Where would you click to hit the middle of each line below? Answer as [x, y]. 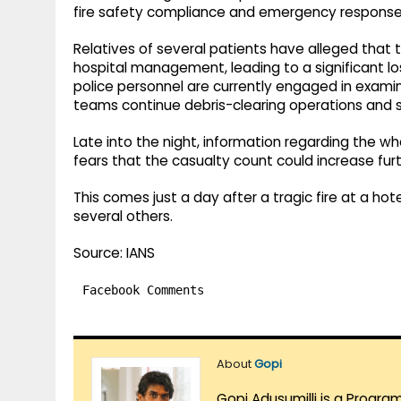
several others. [123, 217]
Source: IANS [114, 253]
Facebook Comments [143, 290]
